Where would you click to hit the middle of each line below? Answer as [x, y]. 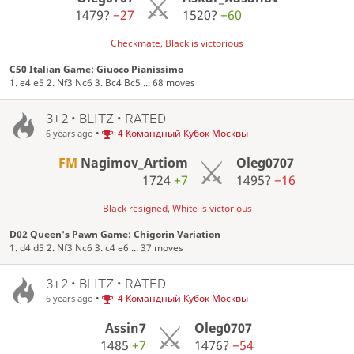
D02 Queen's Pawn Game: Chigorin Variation [115, 235]
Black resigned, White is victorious [177, 208]
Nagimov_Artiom [132, 162]
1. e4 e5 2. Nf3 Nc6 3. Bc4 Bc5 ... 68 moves [103, 83]
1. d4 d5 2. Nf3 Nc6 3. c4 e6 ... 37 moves [97, 248]
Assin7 [125, 328]
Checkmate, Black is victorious [177, 43]
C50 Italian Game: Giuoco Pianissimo [97, 70]
